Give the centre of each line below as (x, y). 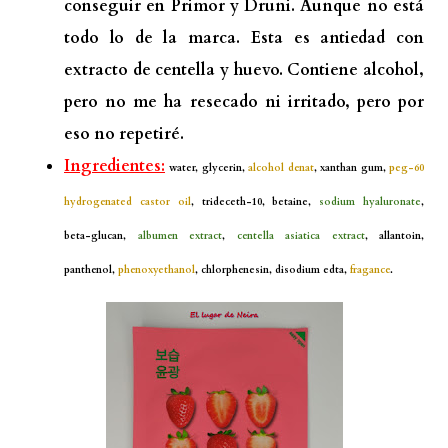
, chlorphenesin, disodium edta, (272, 269)
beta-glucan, (101, 235)
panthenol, (91, 269)
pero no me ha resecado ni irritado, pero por (244, 101)
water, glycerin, (209, 167)
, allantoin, (394, 235)
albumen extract (179, 235)
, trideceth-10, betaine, (255, 201)
